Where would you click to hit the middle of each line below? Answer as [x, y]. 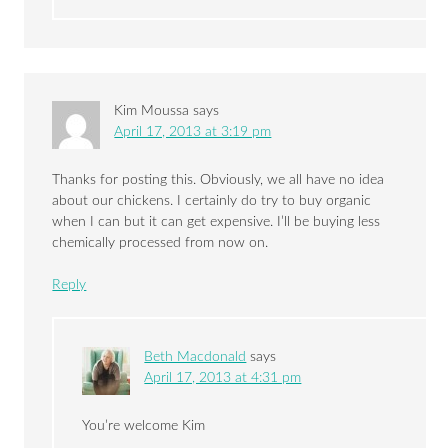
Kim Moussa [152, 111]
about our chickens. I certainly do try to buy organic [212, 201]
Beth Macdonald [195, 357]
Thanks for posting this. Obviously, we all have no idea [218, 180]
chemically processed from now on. [160, 243]
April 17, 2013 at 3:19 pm [193, 132]
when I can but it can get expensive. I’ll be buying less [216, 222]
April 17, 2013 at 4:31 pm [223, 378]
